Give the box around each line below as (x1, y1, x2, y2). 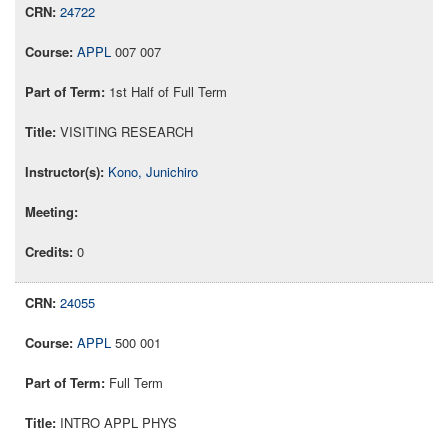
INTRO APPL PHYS (60, 413, 177, 433)
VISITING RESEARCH (60, 122, 193, 142)
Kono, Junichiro (108, 162, 198, 182)
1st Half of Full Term (109, 82, 227, 102)
